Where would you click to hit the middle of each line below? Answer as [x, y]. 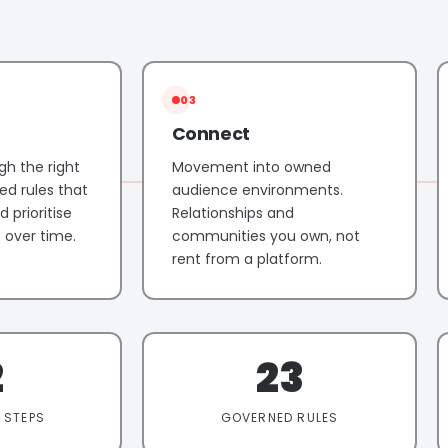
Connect [211, 133]
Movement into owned [251, 166]
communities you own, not [265, 235]
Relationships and [232, 212]
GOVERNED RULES [279, 417]
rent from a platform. [246, 258]
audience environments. [257, 189]
